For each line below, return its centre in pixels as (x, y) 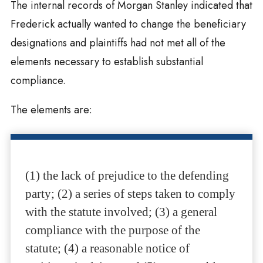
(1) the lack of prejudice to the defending (127, 176)
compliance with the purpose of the (112, 230)
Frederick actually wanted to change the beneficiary (128, 24)
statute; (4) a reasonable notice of (107, 249)
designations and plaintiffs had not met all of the (118, 43)
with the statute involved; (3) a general (121, 212)
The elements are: (51, 110)
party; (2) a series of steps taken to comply (130, 194)
